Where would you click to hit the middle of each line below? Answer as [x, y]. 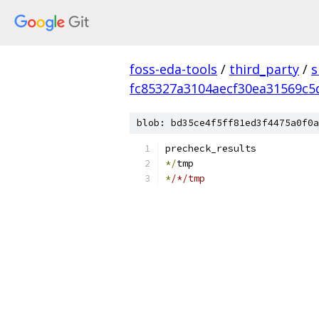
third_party [264, 69]
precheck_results [211, 148]
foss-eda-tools [173, 69]
